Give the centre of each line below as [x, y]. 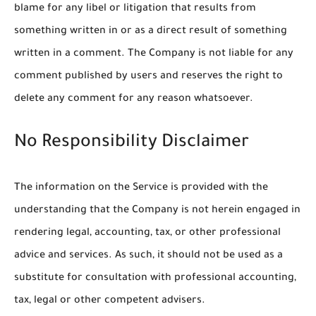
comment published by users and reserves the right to [148, 77]
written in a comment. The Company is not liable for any [154, 55]
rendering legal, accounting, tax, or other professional [147, 234]
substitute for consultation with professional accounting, [155, 279]
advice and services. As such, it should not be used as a [148, 256]
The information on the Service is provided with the [141, 189]
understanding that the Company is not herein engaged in [157, 211]
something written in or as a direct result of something [151, 32]
